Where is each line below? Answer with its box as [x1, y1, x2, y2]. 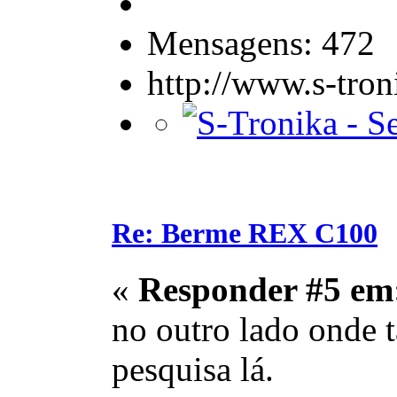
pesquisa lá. [112, 349, 274, 388]
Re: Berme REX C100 [112, 216, 378, 249]
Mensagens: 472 [147, 24, 375, 63]
